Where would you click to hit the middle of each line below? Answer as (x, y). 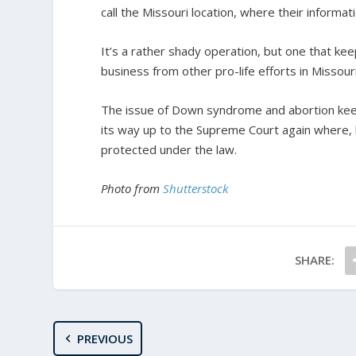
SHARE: (315, 259)
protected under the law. (169, 149)
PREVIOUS (104, 338)
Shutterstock (196, 188)
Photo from (132, 188)
